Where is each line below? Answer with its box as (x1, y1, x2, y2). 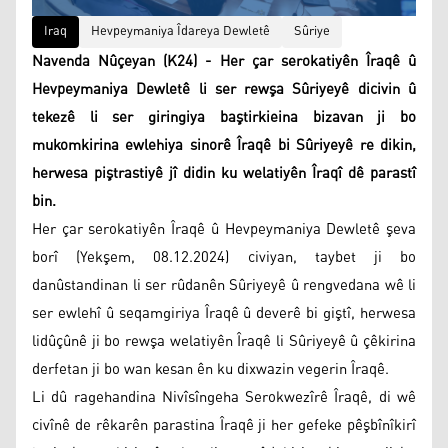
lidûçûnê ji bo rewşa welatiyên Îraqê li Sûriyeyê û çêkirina (32, 326, 416, 356)
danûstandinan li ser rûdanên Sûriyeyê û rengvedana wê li (32, 270, 416, 300)
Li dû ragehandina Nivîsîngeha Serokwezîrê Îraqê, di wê (32, 382, 416, 412)
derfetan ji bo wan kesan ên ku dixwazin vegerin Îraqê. (32, 354, 389, 384)
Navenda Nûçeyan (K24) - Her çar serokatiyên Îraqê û (32, 46, 416, 76)
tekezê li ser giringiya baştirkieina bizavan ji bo (32, 102, 416, 132)
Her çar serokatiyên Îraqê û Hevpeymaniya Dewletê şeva (32, 214, 416, 244)
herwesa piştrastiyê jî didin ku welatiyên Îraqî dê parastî (32, 158, 416, 188)
